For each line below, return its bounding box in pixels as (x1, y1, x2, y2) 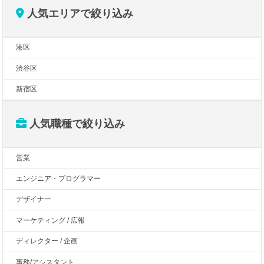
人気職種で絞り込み (27, 118, 126, 130)
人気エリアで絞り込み (24, 8, 134, 20)
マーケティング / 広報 (16, 216, 85, 225)
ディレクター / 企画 (16, 237, 78, 246)
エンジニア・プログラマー (16, 174, 101, 183)
